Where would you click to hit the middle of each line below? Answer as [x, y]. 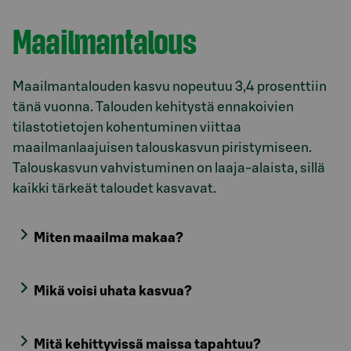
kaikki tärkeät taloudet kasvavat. [116, 189]
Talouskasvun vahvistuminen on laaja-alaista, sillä [169, 168]
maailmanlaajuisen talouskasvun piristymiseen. [162, 148]
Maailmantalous [105, 41]
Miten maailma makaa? [109, 238]
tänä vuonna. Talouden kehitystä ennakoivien [153, 107]
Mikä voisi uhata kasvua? [113, 291]
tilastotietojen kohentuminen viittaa [127, 128]
